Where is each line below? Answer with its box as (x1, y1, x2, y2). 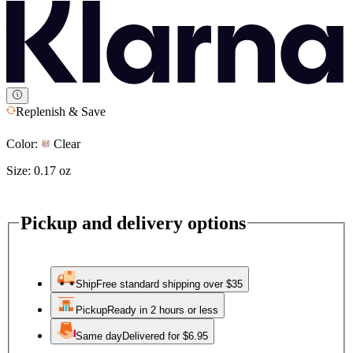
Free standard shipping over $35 (96, 278, 243, 291)
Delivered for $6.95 (122, 330, 208, 343)
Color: (6, 136, 38, 150)
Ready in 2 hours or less (107, 304, 218, 317)
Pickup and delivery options (20, 212, 246, 233)
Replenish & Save (16, 104, 106, 118)
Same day (76, 330, 122, 343)
